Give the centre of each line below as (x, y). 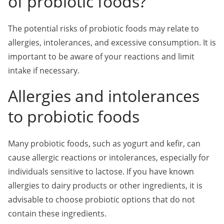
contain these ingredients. (57, 213)
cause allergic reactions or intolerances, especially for (109, 157)
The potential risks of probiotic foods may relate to (103, 28)
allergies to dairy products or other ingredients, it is (105, 185)
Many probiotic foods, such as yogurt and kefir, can (104, 143)
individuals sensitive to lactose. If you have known (101, 171)
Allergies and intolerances (104, 96)
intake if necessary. (44, 70)
